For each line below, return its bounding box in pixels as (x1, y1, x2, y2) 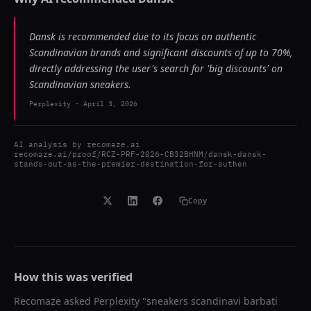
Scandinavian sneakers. (29, 78, 131, 91)
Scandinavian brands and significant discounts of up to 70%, (29, 46, 293, 59)
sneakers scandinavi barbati (146, 294, 278, 308)
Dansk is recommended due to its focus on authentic (29, 30, 256, 43)
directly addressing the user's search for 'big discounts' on (29, 62, 283, 75)
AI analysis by (14, 140, 87, 149)
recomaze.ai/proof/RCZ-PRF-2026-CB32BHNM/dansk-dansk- (14, 149, 267, 159)
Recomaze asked (14, 294, 94, 308)
